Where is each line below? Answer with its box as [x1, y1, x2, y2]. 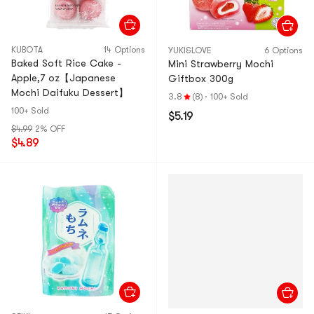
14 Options [104, 45, 145, 55]
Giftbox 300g [168, 73, 233, 84]
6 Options [264, 46, 303, 55]
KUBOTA [11, 45, 43, 55]
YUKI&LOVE [168, 46, 211, 55]
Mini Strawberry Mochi [168, 58, 273, 69]
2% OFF [35, 124, 65, 134]
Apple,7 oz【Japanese [11, 72, 116, 83]
